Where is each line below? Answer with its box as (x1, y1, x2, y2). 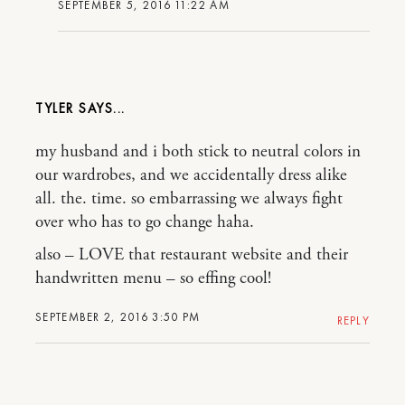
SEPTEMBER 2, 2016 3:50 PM (35, 309, 201, 325)
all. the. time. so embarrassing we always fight (35, 188, 343, 210)
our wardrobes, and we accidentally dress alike (35, 165, 347, 186)
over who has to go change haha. (35, 212, 254, 233)
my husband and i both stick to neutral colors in (35, 141, 361, 163)
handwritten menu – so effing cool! (35, 268, 271, 289)
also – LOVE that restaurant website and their (35, 244, 348, 266)
